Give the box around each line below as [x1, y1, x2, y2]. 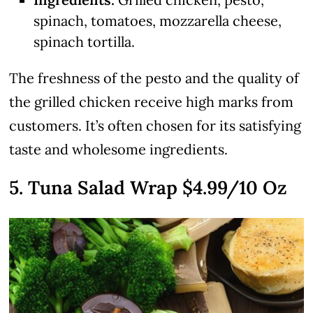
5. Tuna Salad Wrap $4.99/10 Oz [9, 175, 288, 200]
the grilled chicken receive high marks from [9, 93, 294, 111]
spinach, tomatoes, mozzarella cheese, [34, 12, 282, 30]
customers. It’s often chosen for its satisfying [9, 117, 302, 135]
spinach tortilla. [34, 33, 136, 51]
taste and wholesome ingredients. [9, 140, 228, 159]
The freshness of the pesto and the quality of [9, 69, 300, 87]
